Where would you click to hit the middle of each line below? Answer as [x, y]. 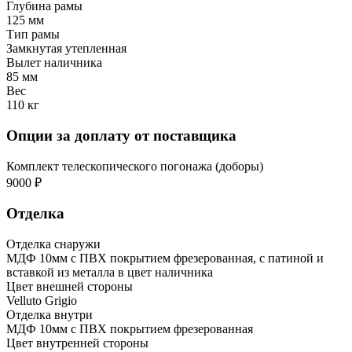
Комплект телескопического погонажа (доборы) [135, 166]
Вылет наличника [54, 63]
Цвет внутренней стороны [77, 343]
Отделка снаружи [53, 244]
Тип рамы [33, 35]
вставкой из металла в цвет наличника [110, 273]
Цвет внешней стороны [70, 287]
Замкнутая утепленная [66, 49]
